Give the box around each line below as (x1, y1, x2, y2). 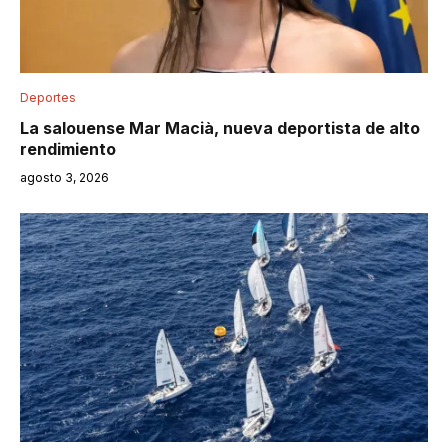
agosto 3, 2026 (20, 169, 109, 185)
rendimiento (20, 138, 116, 159)
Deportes (20, 89, 76, 105)
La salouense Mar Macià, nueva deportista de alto (20, 117, 420, 138)
